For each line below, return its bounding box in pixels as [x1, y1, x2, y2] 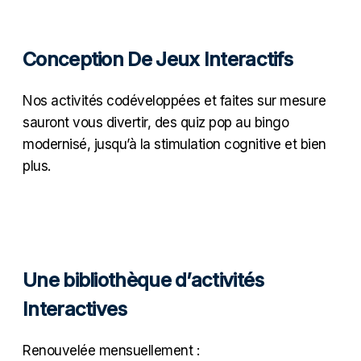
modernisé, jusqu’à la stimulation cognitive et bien [23, 135, 326, 152]
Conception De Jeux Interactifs [23, 47, 293, 71]
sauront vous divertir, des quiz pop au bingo [23, 114, 288, 131]
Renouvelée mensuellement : [23, 342, 199, 359]
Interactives [23, 297, 127, 321]
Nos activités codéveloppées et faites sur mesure [23, 92, 326, 109]
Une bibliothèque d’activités [23, 268, 264, 292]
